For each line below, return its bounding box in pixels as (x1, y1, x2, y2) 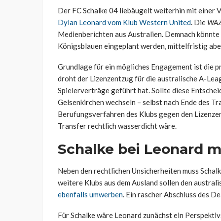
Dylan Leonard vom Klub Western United (58, 17, 191, 27)
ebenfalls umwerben (58, 189, 123, 199)
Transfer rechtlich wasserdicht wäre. (58, 121, 177, 130)
